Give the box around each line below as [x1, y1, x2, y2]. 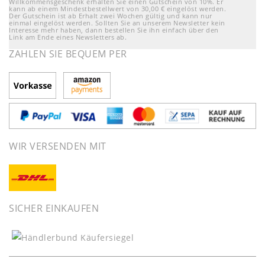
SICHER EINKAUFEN [9, 202, 99, 215]
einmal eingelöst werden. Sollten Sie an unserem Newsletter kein [9, 18, 225, 27]
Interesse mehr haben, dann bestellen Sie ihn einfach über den [9, 25, 219, 34]
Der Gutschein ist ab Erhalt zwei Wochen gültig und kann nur [9, 11, 212, 20]
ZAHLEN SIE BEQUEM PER [9, 47, 127, 60]
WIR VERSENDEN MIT [9, 140, 106, 153]
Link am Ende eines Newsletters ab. [9, 32, 127, 41]
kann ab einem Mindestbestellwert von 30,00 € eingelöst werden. [9, 4, 226, 13]
